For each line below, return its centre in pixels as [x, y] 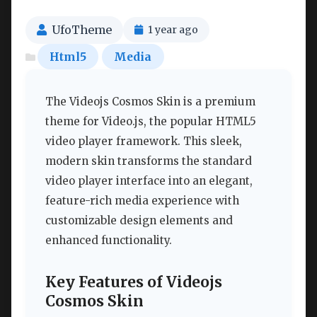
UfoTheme [82, 29]
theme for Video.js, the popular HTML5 [151, 122]
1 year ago [173, 30]
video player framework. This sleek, [144, 142]
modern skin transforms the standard [149, 161]
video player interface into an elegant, [149, 181]
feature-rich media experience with [142, 201]
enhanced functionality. [109, 241]
